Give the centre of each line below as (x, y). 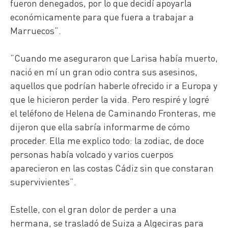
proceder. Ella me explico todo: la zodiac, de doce (107, 140)
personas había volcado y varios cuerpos (92, 154)
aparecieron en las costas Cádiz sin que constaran (112, 168)
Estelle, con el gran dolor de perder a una (93, 209)
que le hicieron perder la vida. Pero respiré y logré (110, 99)
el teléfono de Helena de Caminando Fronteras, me (113, 113)
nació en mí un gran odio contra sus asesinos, (104, 72)
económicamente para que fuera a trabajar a (102, 17)
